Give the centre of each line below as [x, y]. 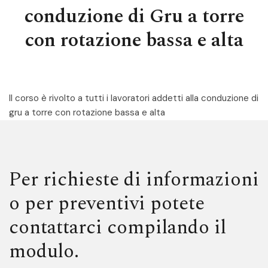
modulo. [44, 252]
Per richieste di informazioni [134, 180]
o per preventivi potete [107, 204]
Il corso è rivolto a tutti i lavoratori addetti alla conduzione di [134, 98]
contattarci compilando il [118, 228]
